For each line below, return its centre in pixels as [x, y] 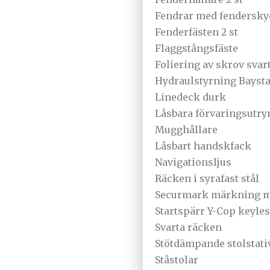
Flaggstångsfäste [196, 48]
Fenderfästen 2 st [196, 32]
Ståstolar [177, 259]
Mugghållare [186, 129]
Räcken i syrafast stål [207, 178]
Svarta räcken [188, 227]
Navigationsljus [193, 162]
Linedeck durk [190, 97]
